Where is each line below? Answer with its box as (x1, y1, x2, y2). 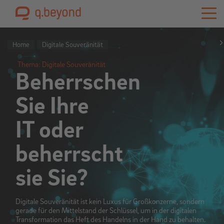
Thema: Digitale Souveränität (17, 59, 105, 69)
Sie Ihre (15, 90, 89, 119)
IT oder (15, 114, 83, 143)
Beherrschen (15, 66, 140, 95)
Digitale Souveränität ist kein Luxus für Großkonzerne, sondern (15, 196, 204, 206)
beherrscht (15, 138, 123, 167)
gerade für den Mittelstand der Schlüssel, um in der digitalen (15, 205, 196, 215)
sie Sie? (15, 162, 88, 191)
